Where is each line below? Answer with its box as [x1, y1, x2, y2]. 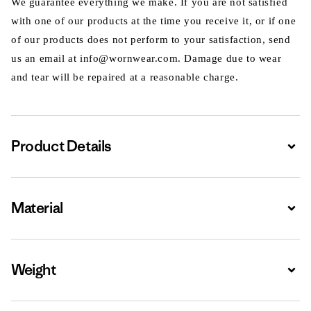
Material [11, 199, 63, 217]
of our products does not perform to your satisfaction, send [11, 34, 291, 45]
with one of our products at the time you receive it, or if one [11, 15, 296, 26]
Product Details [11, 137, 111, 155]
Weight [11, 260, 56, 279]
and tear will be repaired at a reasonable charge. [11, 72, 239, 83]
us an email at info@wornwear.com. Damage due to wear [11, 53, 282, 64]
